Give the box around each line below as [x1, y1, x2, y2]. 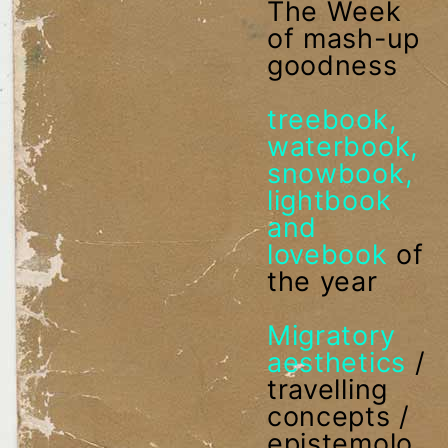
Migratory [266, 318, 396, 352]
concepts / [266, 399, 410, 433]
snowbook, [266, 156, 414, 190]
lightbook [266, 183, 392, 217]
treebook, [266, 102, 398, 136]
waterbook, [266, 129, 419, 163]
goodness [266, 48, 398, 82]
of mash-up [266, 21, 420, 55]
